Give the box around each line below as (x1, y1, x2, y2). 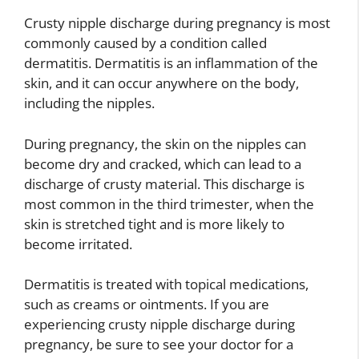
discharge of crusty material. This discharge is (24, 174, 305, 193)
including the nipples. (24, 94, 155, 113)
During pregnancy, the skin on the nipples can (24, 134, 306, 153)
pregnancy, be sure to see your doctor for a (24, 335, 293, 354)
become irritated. (24, 234, 132, 253)
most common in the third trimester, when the (24, 194, 314, 213)
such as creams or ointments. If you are (24, 295, 269, 314)
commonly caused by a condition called (24, 34, 267, 53)
